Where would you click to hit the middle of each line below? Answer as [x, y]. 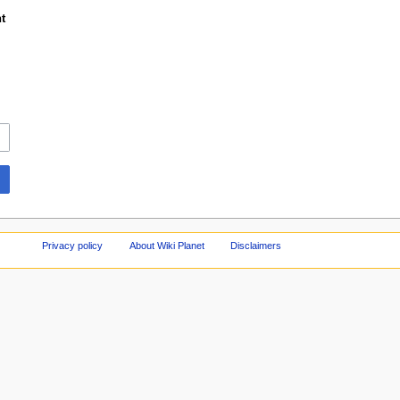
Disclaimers [256, 245]
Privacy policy [72, 245]
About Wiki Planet [167, 245]
